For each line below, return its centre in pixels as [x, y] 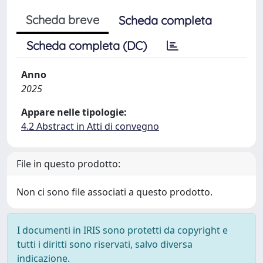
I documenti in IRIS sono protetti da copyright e [122, 230]
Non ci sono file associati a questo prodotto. [114, 192]
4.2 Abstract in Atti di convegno [90, 126]
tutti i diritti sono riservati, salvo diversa [105, 244]
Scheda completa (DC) [87, 45]
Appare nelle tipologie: [74, 112]
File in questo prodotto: [68, 163]
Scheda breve [63, 19]
